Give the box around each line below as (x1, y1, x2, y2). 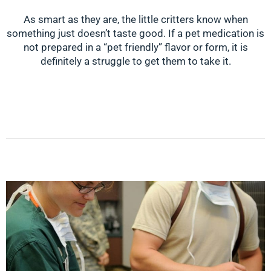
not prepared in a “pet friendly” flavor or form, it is (23, 41, 248, 54)
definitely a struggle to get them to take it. (40, 55, 231, 68)
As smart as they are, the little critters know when (23, 13, 248, 26)
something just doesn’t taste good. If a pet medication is (7, 27, 264, 40)
